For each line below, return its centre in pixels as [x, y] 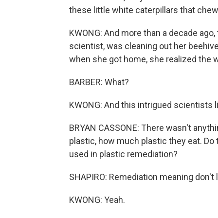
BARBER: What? [99, 82]
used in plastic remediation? [123, 154]
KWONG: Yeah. [97, 200]
